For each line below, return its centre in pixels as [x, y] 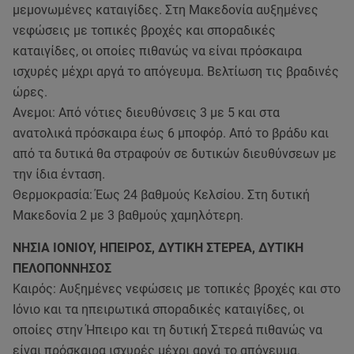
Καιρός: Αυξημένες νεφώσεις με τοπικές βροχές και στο [177, 289]
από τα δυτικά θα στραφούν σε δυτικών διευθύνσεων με [175, 154]
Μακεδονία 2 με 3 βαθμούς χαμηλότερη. [128, 215]
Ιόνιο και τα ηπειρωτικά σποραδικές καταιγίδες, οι [158, 309]
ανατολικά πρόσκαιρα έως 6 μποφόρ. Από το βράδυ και [171, 133]
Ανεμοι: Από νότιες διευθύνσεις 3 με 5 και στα [146, 113]
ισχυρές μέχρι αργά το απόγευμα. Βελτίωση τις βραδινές [176, 72]
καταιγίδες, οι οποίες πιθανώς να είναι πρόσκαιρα [157, 51]
